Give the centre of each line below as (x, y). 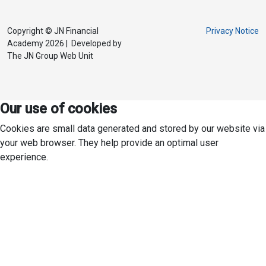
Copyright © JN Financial (53, 31)
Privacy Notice (232, 31)
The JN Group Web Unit (50, 56)
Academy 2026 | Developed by (64, 44)
